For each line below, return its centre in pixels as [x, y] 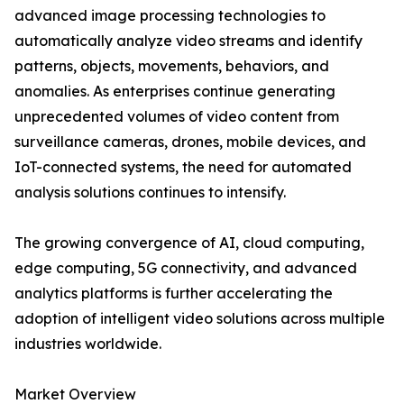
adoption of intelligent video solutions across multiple [200, 319]
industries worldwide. [88, 344]
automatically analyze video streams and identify [188, 41]
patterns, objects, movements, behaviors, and [172, 66]
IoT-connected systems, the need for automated [183, 167]
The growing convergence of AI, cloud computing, [189, 243]
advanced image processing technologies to [170, 16]
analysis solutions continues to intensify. [150, 193]
